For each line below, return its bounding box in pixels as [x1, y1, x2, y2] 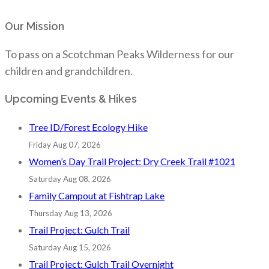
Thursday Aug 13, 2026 [29, 208, 112, 218]
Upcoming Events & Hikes [5, 92, 137, 105]
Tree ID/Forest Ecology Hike [29, 121, 148, 133]
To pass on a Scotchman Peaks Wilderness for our [5, 47, 234, 61]
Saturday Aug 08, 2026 [29, 174, 111, 184]
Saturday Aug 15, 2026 [29, 242, 111, 252]
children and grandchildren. [5, 64, 133, 77]
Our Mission [5, 19, 64, 32]
